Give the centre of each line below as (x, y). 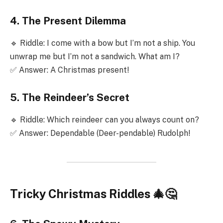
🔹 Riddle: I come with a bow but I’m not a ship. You (103, 43)
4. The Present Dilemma (68, 21)
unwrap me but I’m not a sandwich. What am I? (95, 56)
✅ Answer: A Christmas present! (69, 70)
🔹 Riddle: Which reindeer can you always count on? (105, 119)
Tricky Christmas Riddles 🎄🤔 (93, 194)
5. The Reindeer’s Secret (70, 98)
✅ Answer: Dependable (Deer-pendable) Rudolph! (100, 133)
